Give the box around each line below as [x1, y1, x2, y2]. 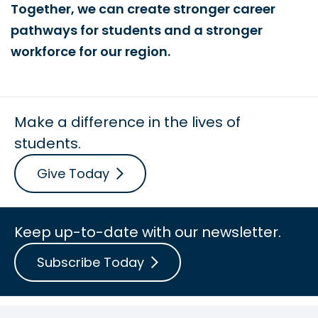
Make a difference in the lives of [14, 111, 241, 132]
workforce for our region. [11, 42, 170, 60]
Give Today [37, 164, 109, 182]
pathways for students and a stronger [11, 21, 263, 39]
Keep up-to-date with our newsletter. [14, 221, 281, 242]
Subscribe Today [37, 253, 144, 271]
